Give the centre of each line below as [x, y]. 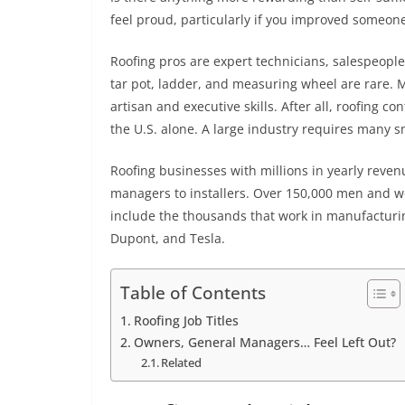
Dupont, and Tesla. [168, 238]
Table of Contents [193, 293]
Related [182, 363]
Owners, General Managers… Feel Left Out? [264, 342]
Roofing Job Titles [186, 320]
